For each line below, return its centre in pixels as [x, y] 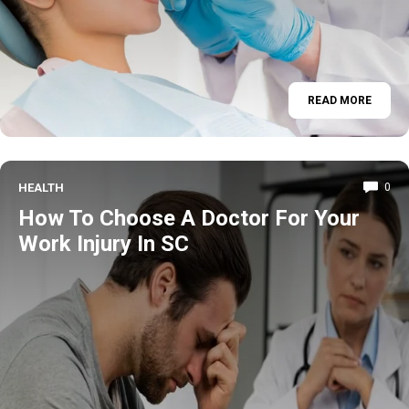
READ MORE [340, 100]
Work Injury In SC [104, 243]
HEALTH [41, 187]
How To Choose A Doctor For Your [189, 218]
